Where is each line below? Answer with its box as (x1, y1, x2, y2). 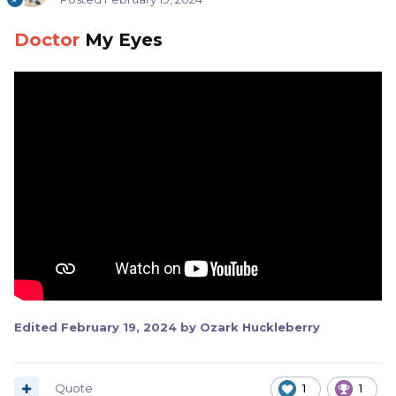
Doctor (14, 29, 80, 51)
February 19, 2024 (61, 320, 177, 335)
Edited (14, 320, 61, 335)
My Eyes (80, 29, 163, 51)
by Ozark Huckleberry (177, 320, 320, 335)
